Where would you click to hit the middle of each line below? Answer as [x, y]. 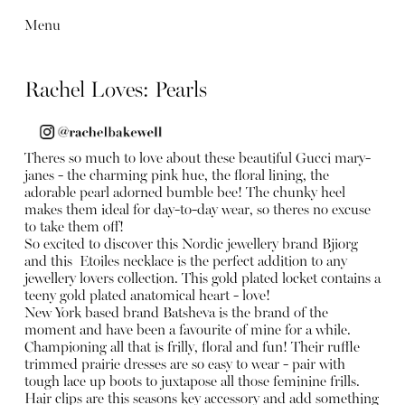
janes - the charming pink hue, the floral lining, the [176, 177]
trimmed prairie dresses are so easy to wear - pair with [184, 366]
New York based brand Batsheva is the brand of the [176, 314]
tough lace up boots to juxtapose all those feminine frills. [192, 383]
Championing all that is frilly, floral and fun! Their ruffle [192, 348]
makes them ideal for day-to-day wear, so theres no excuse [197, 211]
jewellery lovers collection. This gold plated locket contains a [202, 280]
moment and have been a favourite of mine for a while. [187, 331]
